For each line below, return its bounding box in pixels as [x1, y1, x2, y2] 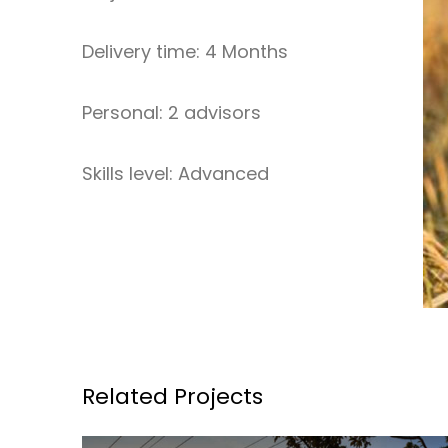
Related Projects [82, 380, 263, 412]
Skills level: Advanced [82, 160, 269, 186]
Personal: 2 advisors [82, 99, 261, 125]
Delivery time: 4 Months [82, 38, 288, 64]
